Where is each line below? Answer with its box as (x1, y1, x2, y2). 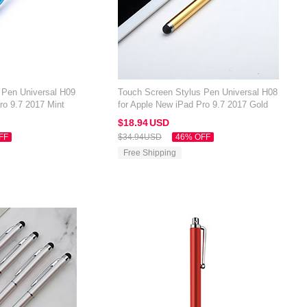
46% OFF (175, 132, 210, 142)
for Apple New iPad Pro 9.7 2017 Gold (118, 99, 268, 110)
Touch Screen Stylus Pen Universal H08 (118, 87, 278, 97)
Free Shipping (123, 148, 176, 158)
